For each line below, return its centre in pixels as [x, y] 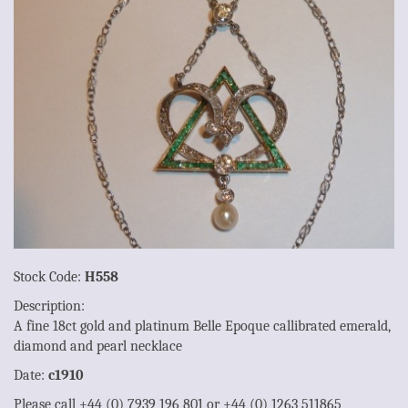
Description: [49, 306]
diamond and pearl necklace [98, 346]
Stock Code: [49, 276]
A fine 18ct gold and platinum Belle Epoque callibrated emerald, [202, 326]
